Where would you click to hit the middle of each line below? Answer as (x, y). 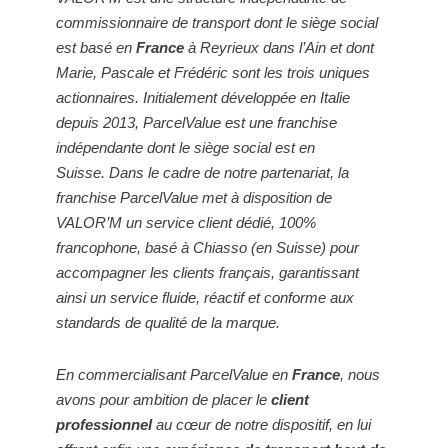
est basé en (96, 47)
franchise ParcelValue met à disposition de (194, 197)
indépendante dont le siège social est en (185, 147)
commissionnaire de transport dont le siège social (217, 22)
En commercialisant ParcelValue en (174, 374)
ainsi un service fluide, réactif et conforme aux (205, 297)
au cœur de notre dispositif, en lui (261, 424)
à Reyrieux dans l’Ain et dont (279, 47)
